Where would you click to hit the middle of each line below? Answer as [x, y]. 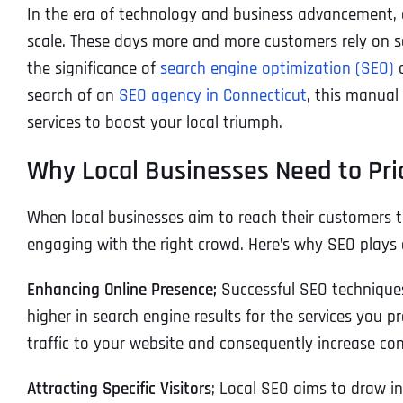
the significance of [91, 68]
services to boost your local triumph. [155, 122]
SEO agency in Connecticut [213, 95]
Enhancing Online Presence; [122, 290]
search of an [73, 95]
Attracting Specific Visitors [119, 389]
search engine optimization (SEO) [275, 68]
